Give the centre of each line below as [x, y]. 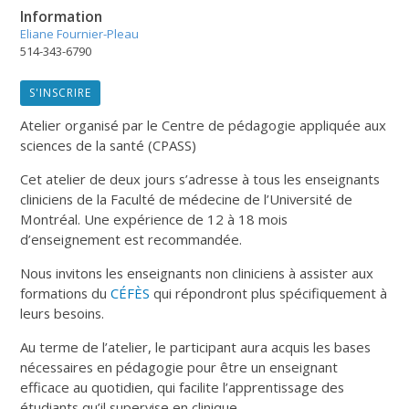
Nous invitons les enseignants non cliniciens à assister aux [197, 273]
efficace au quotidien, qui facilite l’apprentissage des [183, 387]
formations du [66, 293]
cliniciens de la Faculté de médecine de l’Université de [187, 199]
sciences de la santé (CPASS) [109, 145]
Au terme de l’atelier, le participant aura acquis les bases [196, 346]
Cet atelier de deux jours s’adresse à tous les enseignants [200, 178]
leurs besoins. [63, 313]
